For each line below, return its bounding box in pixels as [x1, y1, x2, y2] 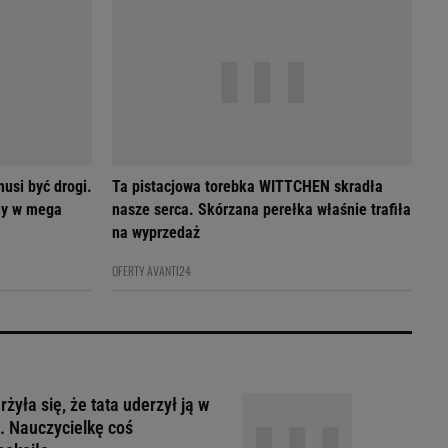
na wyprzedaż [112, 223, 200, 242]
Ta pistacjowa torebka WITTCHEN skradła [112, 177, 383, 196]
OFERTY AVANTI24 [112, 262, 191, 279]
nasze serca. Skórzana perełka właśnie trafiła [112, 200, 198, 219]
